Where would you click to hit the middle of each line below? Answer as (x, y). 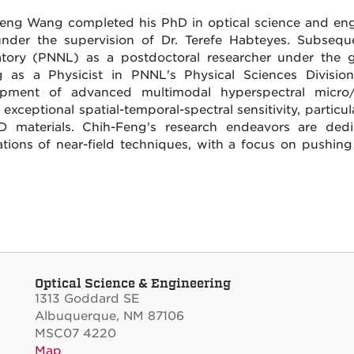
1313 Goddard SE (87, 298)
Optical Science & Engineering (133, 282)
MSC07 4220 (75, 333)
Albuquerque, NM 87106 (109, 316)
